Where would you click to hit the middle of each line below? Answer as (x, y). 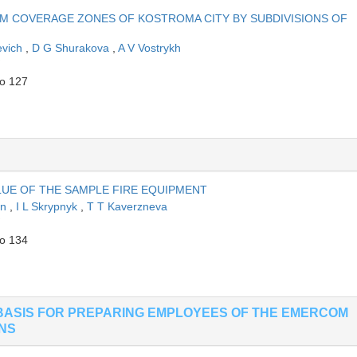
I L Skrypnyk (48, 206)
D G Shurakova (72, 47)
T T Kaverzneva (127, 206)
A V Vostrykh (149, 47)
